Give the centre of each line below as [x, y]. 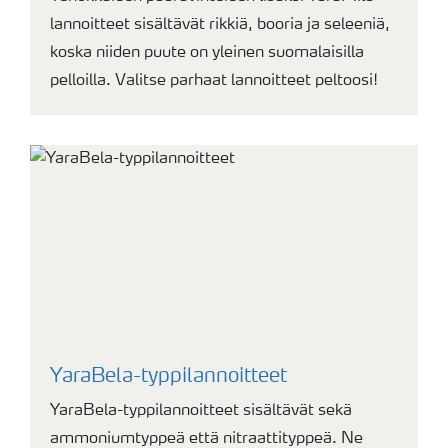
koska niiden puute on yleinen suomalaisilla [207, 53]
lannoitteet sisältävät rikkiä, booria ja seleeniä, [220, 25]
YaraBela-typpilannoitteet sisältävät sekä [201, 411]
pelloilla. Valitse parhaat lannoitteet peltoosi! [214, 81]
